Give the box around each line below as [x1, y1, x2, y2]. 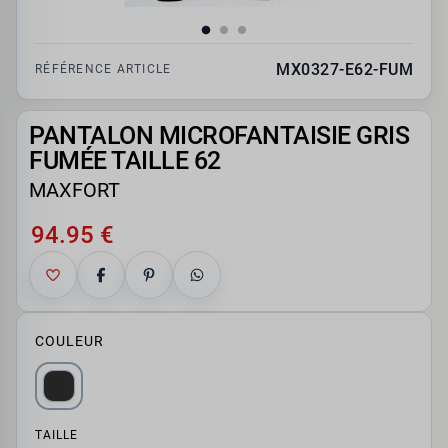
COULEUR [35, 333, 104, 351]
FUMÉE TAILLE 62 [29, 146, 221, 176]
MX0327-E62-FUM [276, 60, 413, 80]
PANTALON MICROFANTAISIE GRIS [29, 121, 410, 151]
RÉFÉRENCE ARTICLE [35, 62, 172, 77]
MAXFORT [29, 178, 120, 203]
